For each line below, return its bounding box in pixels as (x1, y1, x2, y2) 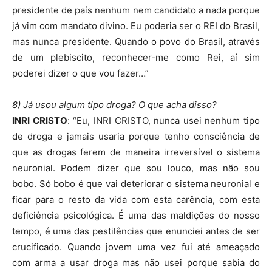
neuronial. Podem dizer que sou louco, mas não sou (12, 162, 260, 174)
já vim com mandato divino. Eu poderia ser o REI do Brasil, (12, 20, 260, 32)
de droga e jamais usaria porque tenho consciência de (12, 131, 260, 143)
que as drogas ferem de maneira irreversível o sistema (12, 146, 260, 158)
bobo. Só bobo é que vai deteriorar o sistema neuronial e (12, 178, 260, 190)
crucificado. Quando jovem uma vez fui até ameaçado (12, 241, 260, 253)
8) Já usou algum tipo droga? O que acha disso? (12, 99, 217, 111)
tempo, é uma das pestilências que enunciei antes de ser (12, 225, 260, 237)
